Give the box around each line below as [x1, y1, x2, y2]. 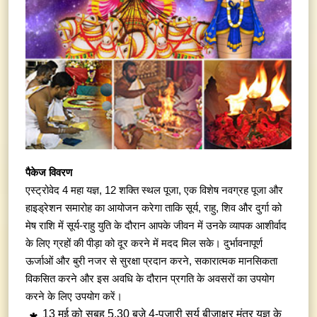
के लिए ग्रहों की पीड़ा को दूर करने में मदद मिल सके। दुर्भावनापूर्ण [25, 237, 263, 250]
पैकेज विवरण [25, 166, 72, 179]
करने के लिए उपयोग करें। [25, 290, 122, 303]
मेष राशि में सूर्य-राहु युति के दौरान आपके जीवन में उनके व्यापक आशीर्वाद [25, 219, 287, 232]
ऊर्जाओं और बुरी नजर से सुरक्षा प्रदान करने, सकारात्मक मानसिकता [25, 255, 277, 267]
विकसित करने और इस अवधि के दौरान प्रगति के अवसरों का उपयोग [25, 272, 275, 285]
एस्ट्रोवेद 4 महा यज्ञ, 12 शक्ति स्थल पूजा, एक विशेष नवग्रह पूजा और [25, 184, 283, 197]
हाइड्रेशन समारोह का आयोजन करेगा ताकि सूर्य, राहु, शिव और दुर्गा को [25, 202, 282, 214]
